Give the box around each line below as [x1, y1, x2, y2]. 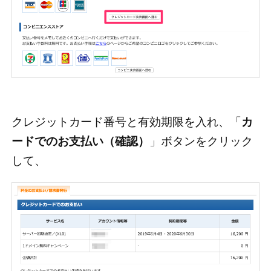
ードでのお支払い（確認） [11, 135, 149, 148]
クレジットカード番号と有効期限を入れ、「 [11, 116, 241, 129]
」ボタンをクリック [149, 135, 253, 148]
